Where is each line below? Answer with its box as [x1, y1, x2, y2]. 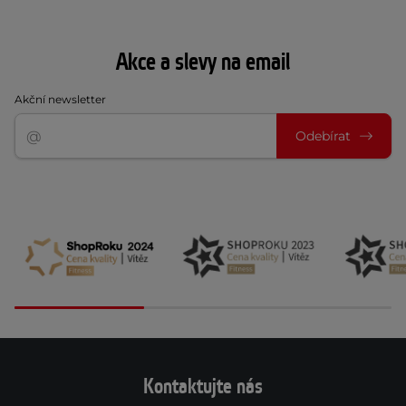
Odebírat [295, 127, 351, 144]
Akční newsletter [14, 92, 106, 106]
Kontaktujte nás [143, 373, 263, 401]
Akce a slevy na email [116, 47, 290, 78]
